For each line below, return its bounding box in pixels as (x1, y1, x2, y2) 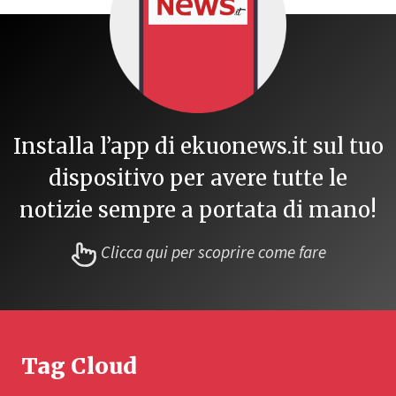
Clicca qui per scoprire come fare (100, 240, 326, 266)
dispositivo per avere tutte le (49, 164, 347, 193)
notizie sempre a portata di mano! (19, 196, 377, 225)
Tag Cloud (21, 351, 137, 380)
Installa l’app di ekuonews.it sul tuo (12, 133, 384, 161)
